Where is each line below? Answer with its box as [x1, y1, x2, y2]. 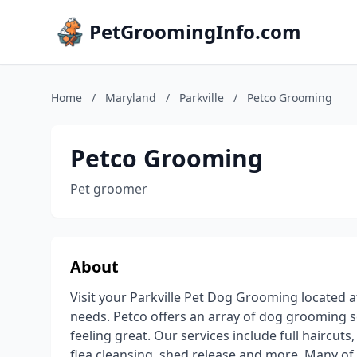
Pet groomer [70, 180, 147, 198]
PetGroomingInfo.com [89, 18, 301, 45]
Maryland [105, 90, 156, 105]
